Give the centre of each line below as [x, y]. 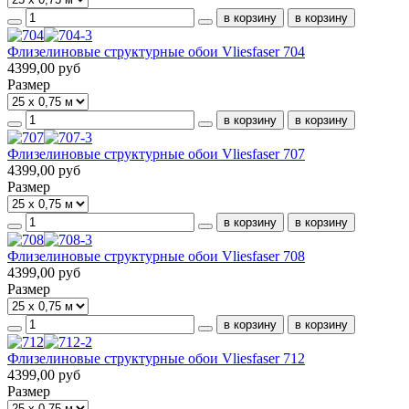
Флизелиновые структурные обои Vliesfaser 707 [156, 153]
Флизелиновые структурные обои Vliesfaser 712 [156, 358]
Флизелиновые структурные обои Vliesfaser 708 [156, 256]
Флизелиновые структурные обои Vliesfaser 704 [156, 51]
